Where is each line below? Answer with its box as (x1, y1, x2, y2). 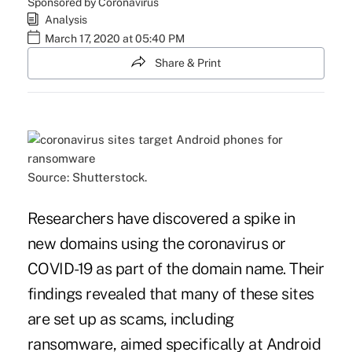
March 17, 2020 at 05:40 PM (44, 32, 185, 45)
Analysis (44, 13, 87, 26)
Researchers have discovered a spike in (27, 209, 295, 229)
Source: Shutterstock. (27, 170, 147, 185)
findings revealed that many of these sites (27, 284, 314, 304)
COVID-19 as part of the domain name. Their (27, 259, 324, 279)
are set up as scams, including (27, 310, 234, 329)
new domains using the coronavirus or (27, 234, 286, 254)
